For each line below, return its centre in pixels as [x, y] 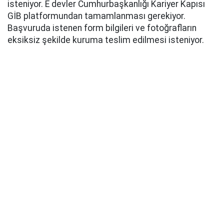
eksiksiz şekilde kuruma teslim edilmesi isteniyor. [106, 40]
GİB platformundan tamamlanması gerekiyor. [96, 16]
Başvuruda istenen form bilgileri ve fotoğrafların [102, 28]
